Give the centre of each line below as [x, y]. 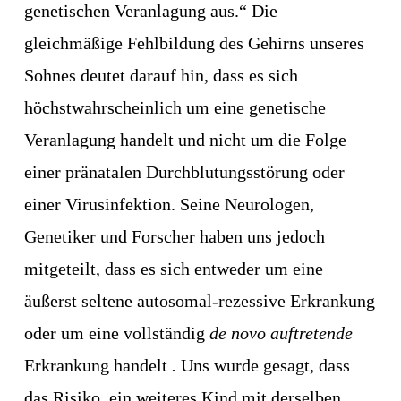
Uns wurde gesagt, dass [265, 366]
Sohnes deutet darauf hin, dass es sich [161, 76]
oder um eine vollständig [116, 333]
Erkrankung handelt [98, 366]
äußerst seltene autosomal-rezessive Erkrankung [199, 301]
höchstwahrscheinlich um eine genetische [175, 108]
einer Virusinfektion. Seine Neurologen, [169, 205]
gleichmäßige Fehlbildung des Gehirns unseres [194, 43]
